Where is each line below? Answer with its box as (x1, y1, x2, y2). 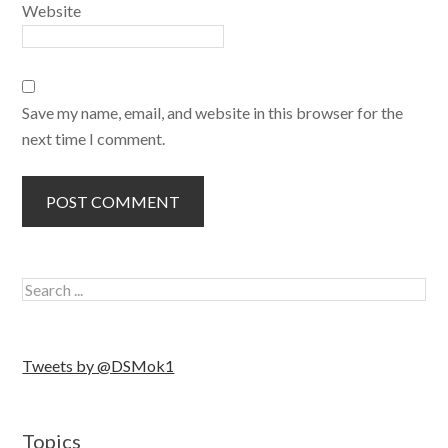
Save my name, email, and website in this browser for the (22, 103, 404, 122)
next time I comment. (22, 129, 166, 148)
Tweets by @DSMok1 (22, 356, 175, 375)
